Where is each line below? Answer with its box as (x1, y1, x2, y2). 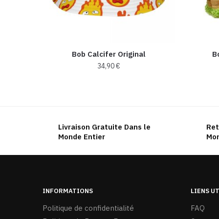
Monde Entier (58, 131, 105, 141)
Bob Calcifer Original (71, 49, 146, 59)
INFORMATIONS (43, 186, 93, 195)
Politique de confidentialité (43, 203, 134, 213)
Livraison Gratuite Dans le (58, 122, 151, 131)
